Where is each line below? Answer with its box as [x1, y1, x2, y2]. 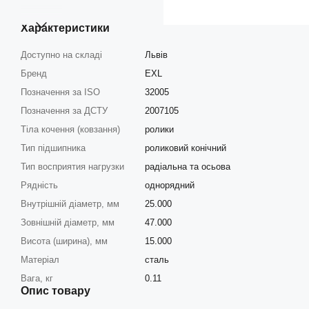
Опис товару [21, 284, 90, 297]
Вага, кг [21, 272, 53, 283]
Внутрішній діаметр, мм [21, 198, 119, 209]
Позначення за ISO [21, 86, 100, 97]
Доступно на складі [21, 49, 102, 60]
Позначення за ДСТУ [21, 105, 108, 116]
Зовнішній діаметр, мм [21, 217, 114, 228]
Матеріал [21, 254, 59, 265]
